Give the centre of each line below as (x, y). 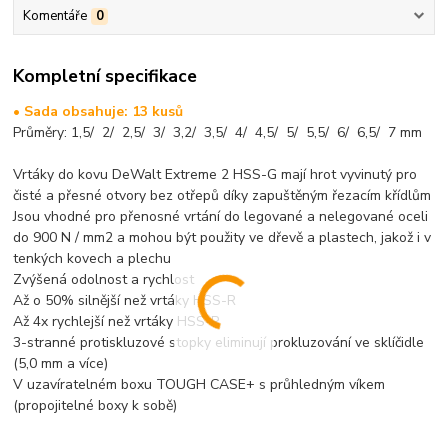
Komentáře (54, 15)
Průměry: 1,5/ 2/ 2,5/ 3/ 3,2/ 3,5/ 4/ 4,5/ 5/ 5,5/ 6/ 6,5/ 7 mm (218, 133)
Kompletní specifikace (105, 76)
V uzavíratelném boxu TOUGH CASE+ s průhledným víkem (199, 385)
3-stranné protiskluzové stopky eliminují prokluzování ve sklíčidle (219, 343)
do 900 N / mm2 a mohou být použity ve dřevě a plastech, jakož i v (222, 238)
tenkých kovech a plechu (92, 259)
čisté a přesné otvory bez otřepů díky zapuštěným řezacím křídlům (222, 196)
